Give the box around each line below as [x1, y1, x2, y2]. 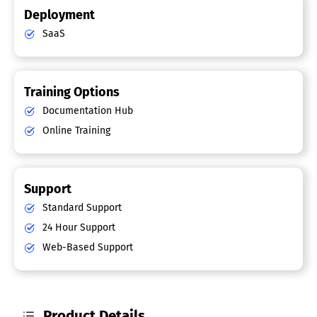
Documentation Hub [40, 105, 133, 117]
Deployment [24, 7, 95, 23]
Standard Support [40, 202, 122, 214]
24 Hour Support [40, 221, 115, 234]
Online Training [40, 125, 110, 137]
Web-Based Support [40, 241, 133, 254]
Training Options [24, 84, 120, 100]
